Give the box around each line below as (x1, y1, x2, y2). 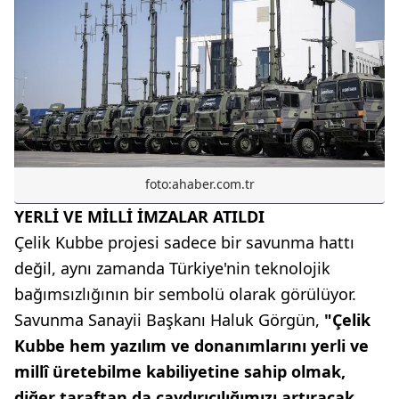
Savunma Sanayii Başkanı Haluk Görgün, (14, 308, 320, 330)
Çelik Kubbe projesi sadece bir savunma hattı (14, 231, 354, 253)
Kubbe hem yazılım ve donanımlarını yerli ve (14, 334, 369, 356)
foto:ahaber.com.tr (144, 175, 255, 192)
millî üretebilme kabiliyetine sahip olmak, (14, 360, 346, 382)
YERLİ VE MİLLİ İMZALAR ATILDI (14, 205, 265, 227)
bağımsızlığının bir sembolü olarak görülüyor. (14, 282, 356, 305)
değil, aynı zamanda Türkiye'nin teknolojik (14, 256, 330, 279)
